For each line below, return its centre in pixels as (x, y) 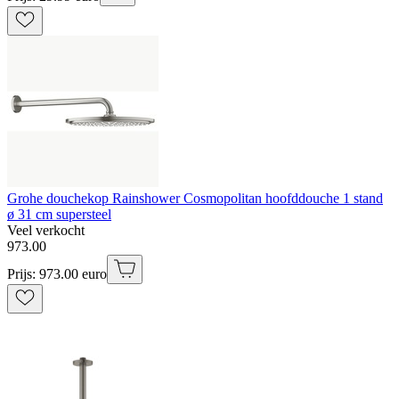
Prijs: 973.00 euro (57, 274)
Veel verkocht (46, 231)
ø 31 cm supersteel (59, 215)
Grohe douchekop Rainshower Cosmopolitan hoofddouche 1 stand (195, 199)
